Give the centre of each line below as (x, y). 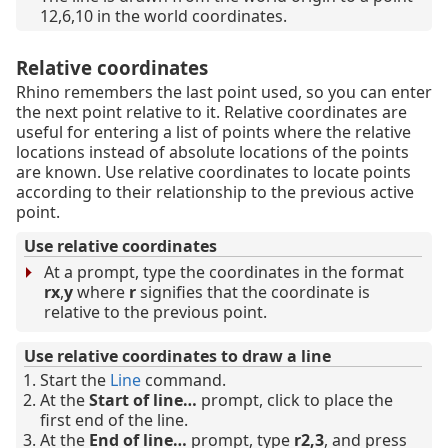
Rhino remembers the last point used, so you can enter (224, 92)
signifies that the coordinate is (253, 292)
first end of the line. (114, 420)
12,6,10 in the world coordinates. (163, 16)
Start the (75, 380)
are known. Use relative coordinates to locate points (213, 172)
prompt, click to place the (295, 400)
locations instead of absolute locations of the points (212, 152)
